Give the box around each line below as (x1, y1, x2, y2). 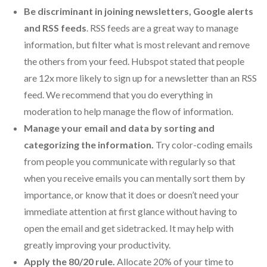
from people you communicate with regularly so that (24, 156, 235, 167)
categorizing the (24, 139, 98, 150)
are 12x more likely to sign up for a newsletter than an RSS (24, 72, 257, 83)
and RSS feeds (24, 22, 86, 33)
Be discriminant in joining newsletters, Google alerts (24, 5, 253, 17)
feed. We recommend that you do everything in (24, 89, 213, 100)
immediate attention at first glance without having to (24, 206, 237, 217)
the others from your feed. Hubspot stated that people (24, 55, 244, 67)
